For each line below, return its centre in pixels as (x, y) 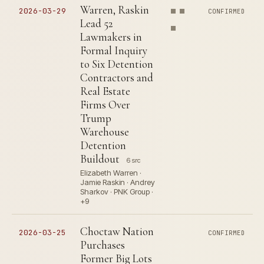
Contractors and (117, 77)
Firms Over (105, 105)
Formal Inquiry (114, 50)
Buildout (100, 159)
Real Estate (105, 91)
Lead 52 (97, 23)
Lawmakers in (111, 37)
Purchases (103, 245)
